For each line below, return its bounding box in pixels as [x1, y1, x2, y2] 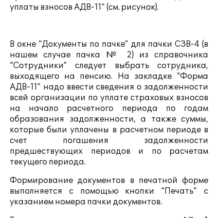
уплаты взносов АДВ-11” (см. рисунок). [10, 2, 159, 12]
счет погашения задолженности [10, 136, 208, 145]
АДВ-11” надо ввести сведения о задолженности [10, 82, 208, 92]
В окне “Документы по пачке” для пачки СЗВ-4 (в [10, 39, 208, 49]
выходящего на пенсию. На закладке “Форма [10, 72, 208, 81]
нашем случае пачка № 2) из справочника [10, 50, 208, 60]
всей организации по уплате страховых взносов [10, 93, 208, 103]
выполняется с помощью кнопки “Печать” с [10, 186, 208, 196]
